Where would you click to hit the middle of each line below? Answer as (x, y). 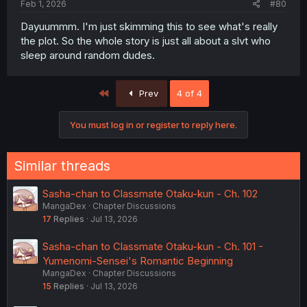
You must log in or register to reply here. (153, 124)
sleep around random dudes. (88, 55)
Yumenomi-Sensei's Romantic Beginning (138, 260)
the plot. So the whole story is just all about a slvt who (146, 40)
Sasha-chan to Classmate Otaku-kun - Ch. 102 (150, 193)
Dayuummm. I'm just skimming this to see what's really (149, 26)
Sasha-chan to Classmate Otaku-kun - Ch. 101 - (153, 246)
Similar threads (62, 165)
